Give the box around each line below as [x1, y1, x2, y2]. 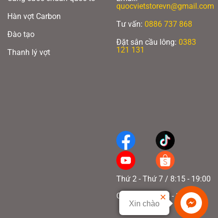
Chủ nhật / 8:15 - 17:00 [116, 191, 195, 200]
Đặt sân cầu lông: [116, 37, 177, 47]
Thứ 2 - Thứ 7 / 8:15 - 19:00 [116, 174, 211, 183]
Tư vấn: [116, 19, 145, 29]
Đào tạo [7, 29, 35, 39]
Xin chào [129, 200, 160, 208]
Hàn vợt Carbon [7, 11, 61, 21]
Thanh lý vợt [7, 47, 50, 57]
